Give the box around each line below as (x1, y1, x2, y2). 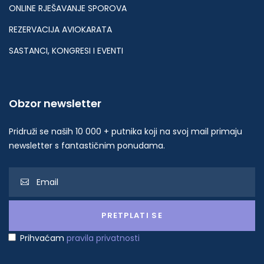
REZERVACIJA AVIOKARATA (9, 24, 112, 36)
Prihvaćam (20, 232, 67, 245)
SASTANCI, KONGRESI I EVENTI (9, 45, 123, 57)
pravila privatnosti (67, 232, 140, 245)
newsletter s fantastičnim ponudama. (9, 140, 165, 152)
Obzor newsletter (9, 96, 101, 111)
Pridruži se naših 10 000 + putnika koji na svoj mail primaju (9, 126, 242, 138)
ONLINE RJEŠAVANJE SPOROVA (9, 2, 127, 15)
